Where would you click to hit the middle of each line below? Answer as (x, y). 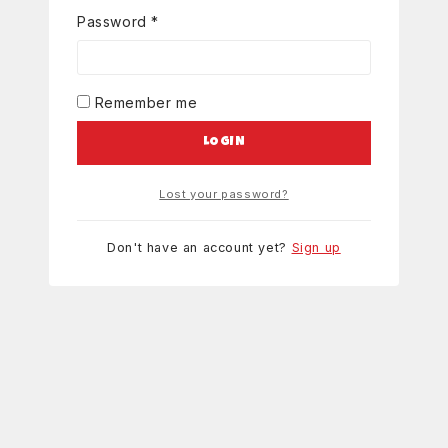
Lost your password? (224, 193)
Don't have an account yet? (199, 248)
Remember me (146, 102)
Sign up (316, 248)
